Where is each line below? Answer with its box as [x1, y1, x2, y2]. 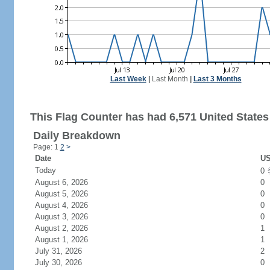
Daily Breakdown [33, 130, 121, 142]
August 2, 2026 [34, 224, 102, 233]
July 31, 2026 [34, 246, 96, 256]
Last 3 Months [193, 75, 242, 83]
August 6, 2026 [34, 178, 102, 187]
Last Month [151, 75, 188, 83]
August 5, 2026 [34, 189, 102, 198]
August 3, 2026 [34, 212, 102, 221]
